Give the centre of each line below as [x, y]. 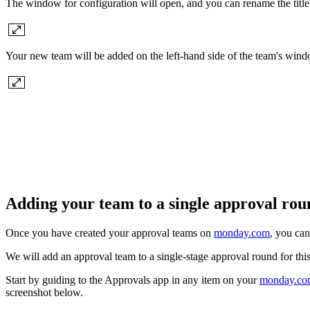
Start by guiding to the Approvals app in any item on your [133, 280]
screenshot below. [44, 293]
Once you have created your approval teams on [110, 233]
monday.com [242, 233]
